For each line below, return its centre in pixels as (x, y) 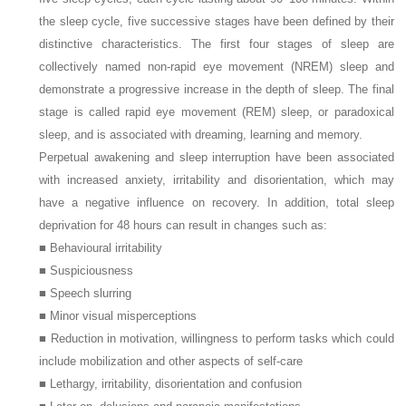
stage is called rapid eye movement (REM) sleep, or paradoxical (217, 111)
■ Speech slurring (86, 293)
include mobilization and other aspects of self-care (171, 361)
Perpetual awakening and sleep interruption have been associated (217, 157)
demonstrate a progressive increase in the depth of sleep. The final (217, 89)
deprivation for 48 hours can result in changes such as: (184, 225)
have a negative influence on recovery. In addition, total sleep (217, 202)
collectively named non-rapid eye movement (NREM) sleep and (217, 66)
